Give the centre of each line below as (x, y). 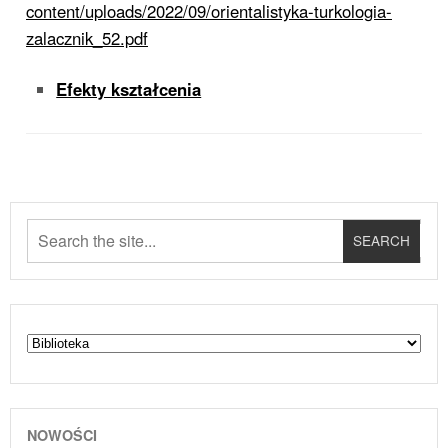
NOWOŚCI (62, 434)
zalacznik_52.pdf (87, 38)
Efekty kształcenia (129, 89)
